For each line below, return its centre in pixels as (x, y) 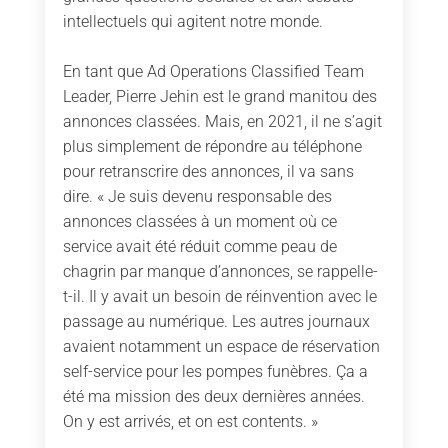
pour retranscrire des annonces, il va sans (208, 172)
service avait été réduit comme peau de (199, 247)
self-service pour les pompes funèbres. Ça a (215, 372)
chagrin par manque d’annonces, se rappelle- (220, 272)
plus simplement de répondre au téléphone (212, 147)
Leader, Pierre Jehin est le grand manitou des (219, 97)
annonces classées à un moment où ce (199, 222)
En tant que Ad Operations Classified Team (213, 72)
